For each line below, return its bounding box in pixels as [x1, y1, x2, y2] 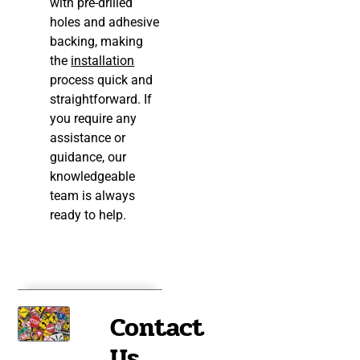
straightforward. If [50, 92, 153, 108]
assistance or [50, 130, 126, 146]
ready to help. [50, 207, 127, 223]
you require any [50, 111, 137, 127]
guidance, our [50, 149, 127, 166]
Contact [110, 308, 204, 348]
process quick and [50, 72, 153, 88]
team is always [50, 188, 136, 204]
